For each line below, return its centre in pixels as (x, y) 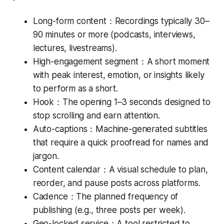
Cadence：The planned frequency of (105, 196)
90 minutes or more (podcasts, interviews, (114, 34)
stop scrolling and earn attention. (96, 115)
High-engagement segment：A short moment (121, 61)
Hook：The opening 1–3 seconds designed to (121, 102)
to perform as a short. (75, 88)
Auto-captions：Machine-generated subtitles (120, 129)
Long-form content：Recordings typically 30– (121, 21)
